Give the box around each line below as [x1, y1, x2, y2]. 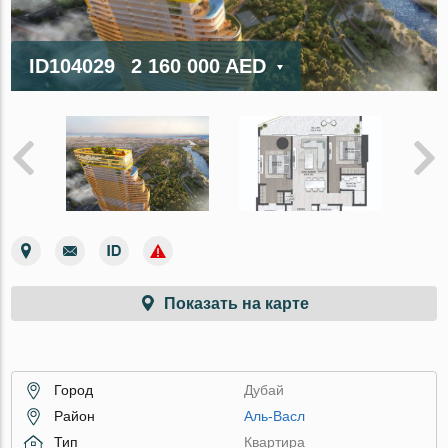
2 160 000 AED [125, 54, 273, 77]
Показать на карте [163, 294, 309, 312]
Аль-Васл [244, 407, 306, 424]
